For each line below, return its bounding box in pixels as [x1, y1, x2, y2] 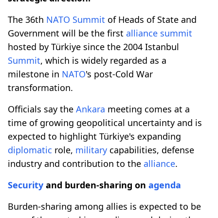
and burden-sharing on [43, 179, 148, 191]
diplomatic [8, 144, 52, 156]
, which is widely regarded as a [40, 54, 166, 66]
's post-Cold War [86, 68, 153, 80]
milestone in [8, 68, 62, 80]
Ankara [76, 103, 105, 115]
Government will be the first [8, 27, 126, 39]
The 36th [8, 13, 46, 25]
